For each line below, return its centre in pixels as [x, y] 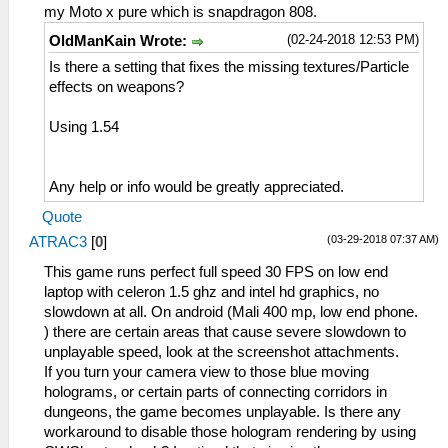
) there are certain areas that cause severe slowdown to [225, 332]
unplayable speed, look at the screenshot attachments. [221, 352]
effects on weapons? [116, 87]
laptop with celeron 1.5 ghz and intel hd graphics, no [211, 292]
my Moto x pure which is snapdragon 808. [180, 12]
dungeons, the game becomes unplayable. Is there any [222, 412]
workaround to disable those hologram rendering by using [230, 432]
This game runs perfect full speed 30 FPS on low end [216, 272]
